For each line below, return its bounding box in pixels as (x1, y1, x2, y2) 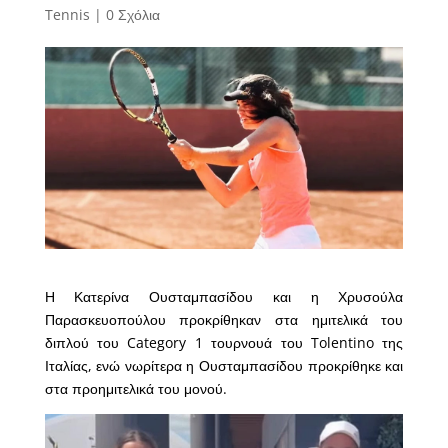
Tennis (44, 5, 90, 25)
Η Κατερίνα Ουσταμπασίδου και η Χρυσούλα (44, 286, 404, 306)
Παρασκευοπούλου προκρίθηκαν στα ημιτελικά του (44, 309, 404, 329)
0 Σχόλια (105, 5, 160, 25)
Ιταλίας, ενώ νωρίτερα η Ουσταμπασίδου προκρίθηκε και (44, 355, 404, 375)
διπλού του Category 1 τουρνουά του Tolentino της (44, 332, 404, 352)
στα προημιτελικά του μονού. (44, 378, 227, 398)
